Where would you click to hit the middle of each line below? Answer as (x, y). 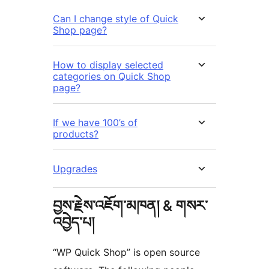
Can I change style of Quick (116, 19)
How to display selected (108, 65)
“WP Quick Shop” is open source (126, 252)
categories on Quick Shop (112, 77)
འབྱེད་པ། (74, 223)
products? (76, 134)
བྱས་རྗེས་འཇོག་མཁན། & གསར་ (130, 206)
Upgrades (75, 169)
